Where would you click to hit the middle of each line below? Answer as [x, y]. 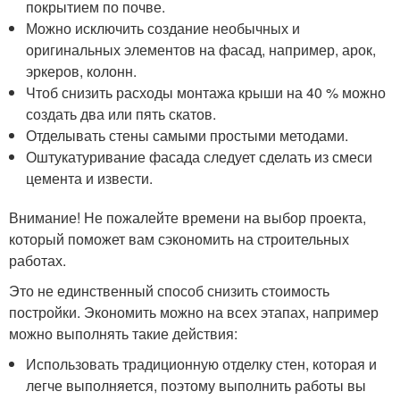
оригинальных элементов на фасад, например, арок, [201, 50]
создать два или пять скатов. [121, 114]
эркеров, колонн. [82, 71]
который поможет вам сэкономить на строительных [179, 239]
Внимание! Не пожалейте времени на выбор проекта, [187, 217]
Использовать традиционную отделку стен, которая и [202, 364]
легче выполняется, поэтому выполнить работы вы [196, 385]
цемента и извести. [90, 178]
